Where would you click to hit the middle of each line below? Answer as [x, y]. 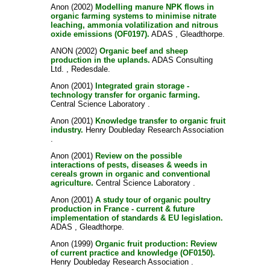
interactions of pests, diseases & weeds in [129, 165]
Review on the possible [138, 156]
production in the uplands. [100, 60]
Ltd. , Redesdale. [80, 69]
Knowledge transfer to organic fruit [160, 121]
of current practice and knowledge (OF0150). [133, 253]
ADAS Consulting [181, 60]
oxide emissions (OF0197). [100, 34]
